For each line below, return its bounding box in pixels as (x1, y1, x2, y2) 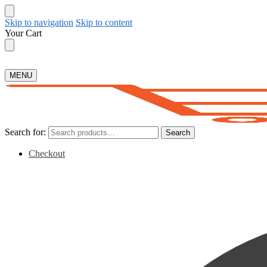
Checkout (29, 148, 65, 159)
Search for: (5, 127, 46, 137)
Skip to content (76, 17, 132, 27)
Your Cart (5, 28, 42, 38)
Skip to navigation (5, 17, 73, 27)
